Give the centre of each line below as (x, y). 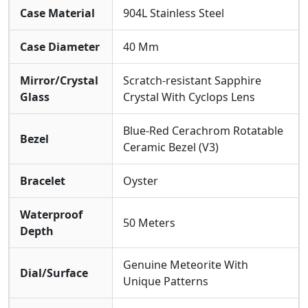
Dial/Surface (54, 273)
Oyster (141, 181)
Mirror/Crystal (59, 80)
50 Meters (149, 223)
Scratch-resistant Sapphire (192, 80)
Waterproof (51, 214)
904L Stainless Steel (174, 13)
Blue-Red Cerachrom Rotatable (203, 131)
